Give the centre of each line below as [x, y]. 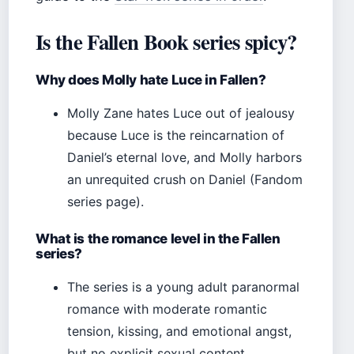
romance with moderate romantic [167, 309]
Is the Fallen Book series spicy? [166, 42]
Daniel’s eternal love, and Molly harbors [185, 158]
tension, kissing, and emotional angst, [179, 331]
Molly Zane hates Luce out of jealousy [181, 113]
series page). [105, 202]
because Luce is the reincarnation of [176, 136]
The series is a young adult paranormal [183, 287]
